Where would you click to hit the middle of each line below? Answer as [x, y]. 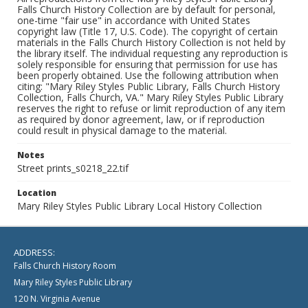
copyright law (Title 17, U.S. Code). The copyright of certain [147, 31]
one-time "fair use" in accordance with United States [134, 20]
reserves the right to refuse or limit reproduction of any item [151, 108]
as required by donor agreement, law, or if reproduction [141, 119]
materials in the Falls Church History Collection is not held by [151, 42]
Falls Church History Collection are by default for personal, [146, 9]
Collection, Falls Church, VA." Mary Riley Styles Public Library [150, 97]
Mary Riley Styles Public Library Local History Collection [140, 206]
